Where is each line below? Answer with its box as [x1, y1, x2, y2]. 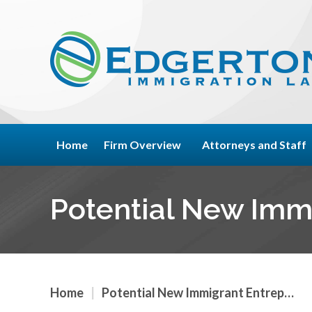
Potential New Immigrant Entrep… [102, 285, 294, 300]
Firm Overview [103, 138, 181, 151]
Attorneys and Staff [201, 138, 306, 151]
